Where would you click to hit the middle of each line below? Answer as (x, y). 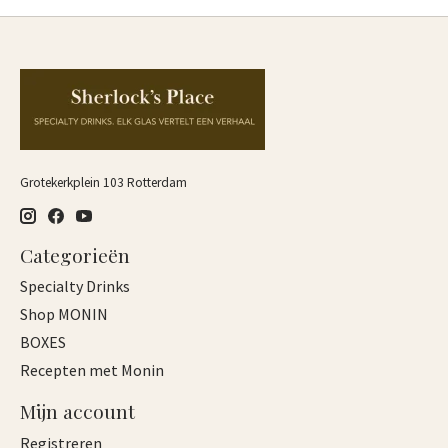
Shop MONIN (64, 314)
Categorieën (75, 254)
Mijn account (77, 411)
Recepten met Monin (92, 370)
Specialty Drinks (75, 286)
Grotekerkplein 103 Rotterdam (103, 183)
